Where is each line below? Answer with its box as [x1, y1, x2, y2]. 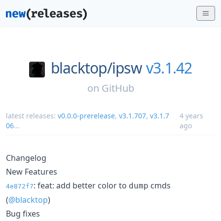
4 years [179, 110, 203, 120]
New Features [6, 166, 57, 177]
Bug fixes [6, 208, 40, 219]
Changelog [6, 152, 46, 163]
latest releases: [6, 110, 58, 120]
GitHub [101, 81, 134, 95]
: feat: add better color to [34, 180, 129, 191]
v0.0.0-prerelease [58, 110, 115, 120]
